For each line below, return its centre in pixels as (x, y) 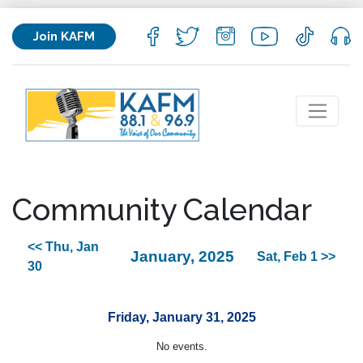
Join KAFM (64, 36)
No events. (181, 347)
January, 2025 (182, 257)
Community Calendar (162, 209)
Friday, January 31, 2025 (181, 317)
